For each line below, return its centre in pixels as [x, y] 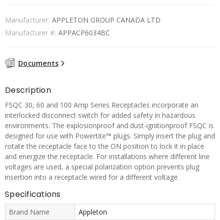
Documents [39, 63]
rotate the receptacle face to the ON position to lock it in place [105, 146]
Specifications [33, 194]
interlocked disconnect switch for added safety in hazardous [100, 115]
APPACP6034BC [84, 33]
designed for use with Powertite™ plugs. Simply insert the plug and [110, 136]
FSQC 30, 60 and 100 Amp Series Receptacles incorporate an [102, 105]
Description [28, 90]
